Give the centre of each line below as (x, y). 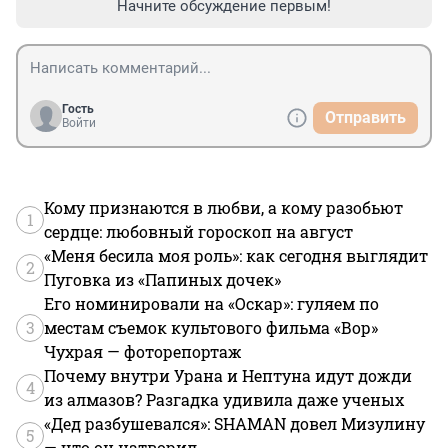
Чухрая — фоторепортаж (143, 351)
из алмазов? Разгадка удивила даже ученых (224, 399)
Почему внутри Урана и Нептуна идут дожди (228, 375)
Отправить (365, 117)
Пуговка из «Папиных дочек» (162, 279)
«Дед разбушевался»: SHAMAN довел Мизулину (234, 423)
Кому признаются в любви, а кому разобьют (223, 207)
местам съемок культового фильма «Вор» (211, 327)
